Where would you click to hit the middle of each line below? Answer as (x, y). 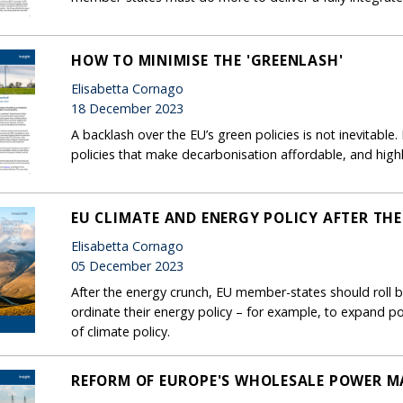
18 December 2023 (127, 108)
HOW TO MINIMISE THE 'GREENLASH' (207, 60)
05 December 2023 (127, 265)
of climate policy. (121, 331)
